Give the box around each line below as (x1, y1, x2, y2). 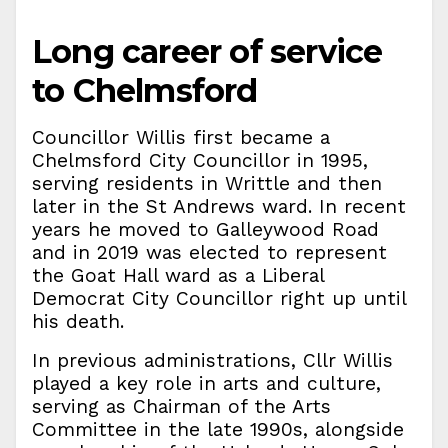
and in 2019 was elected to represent (32, 241, 387, 264)
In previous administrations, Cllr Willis (32, 349, 393, 372)
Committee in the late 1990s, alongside (32, 418, 404, 441)
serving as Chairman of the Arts (32, 395, 331, 418)
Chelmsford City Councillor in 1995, (32, 149, 368, 172)
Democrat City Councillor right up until (32, 287, 406, 310)
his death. (32, 310, 124, 333)
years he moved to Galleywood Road (32, 218, 379, 241)
